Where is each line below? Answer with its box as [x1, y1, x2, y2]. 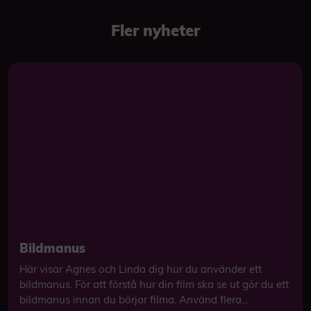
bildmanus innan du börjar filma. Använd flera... [19, 293, 248, 306]
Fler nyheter [111, 21, 200, 40]
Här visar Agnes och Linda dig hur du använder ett [19, 262, 262, 276]
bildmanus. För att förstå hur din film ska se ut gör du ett [19, 278, 289, 291]
